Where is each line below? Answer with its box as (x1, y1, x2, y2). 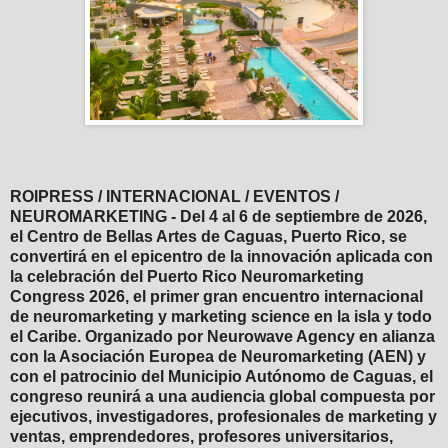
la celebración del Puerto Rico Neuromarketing (10, 267, 364, 285)
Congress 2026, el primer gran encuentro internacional (10, 287, 423, 305)
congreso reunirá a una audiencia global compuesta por (10, 387, 435, 405)
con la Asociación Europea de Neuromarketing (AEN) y (10, 347, 426, 365)
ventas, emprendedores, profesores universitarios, (10, 427, 393, 445)
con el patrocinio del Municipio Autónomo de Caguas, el (10, 367, 433, 385)
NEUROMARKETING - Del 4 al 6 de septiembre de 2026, (10, 207, 427, 225)
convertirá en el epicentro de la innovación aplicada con (10, 247, 433, 265)
